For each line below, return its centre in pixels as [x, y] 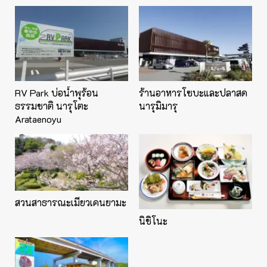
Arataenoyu [38, 119]
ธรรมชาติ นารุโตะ [52, 105]
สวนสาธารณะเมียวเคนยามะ [71, 202]
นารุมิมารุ [158, 105]
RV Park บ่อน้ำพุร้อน [57, 92]
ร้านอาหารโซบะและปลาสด [193, 92]
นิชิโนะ [153, 221]
